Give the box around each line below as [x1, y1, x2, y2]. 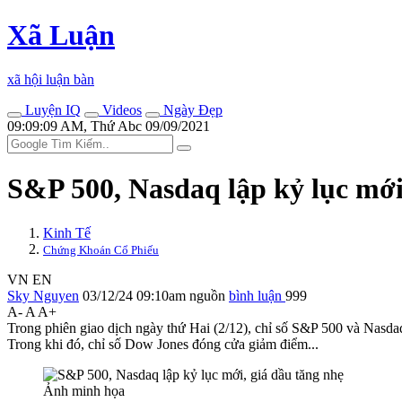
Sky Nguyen [7, 287, 79, 303]
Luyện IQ [22, 101, 81, 118]
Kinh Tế [43, 224, 91, 240]
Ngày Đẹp [160, 101, 223, 118]
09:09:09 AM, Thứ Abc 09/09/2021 [7, 118, 210, 134]
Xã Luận [7, 19, 115, 52]
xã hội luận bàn [7, 71, 94, 87]
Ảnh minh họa [43, 382, 125, 398]
